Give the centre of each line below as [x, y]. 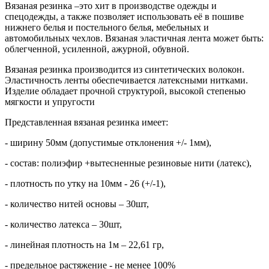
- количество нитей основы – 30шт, [77, 204]
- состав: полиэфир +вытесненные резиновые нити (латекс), [128, 163]
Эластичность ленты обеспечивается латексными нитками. [126, 80]
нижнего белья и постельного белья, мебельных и [107, 28]
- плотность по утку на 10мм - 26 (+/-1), [85, 184]
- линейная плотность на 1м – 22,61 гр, [84, 245]
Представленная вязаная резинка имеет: [86, 122]
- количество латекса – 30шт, [63, 225]
